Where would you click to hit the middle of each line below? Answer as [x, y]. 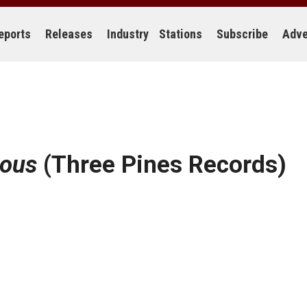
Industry [128, 34]
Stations [181, 34]
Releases [69, 34]
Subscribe [242, 34]
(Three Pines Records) [162, 165]
